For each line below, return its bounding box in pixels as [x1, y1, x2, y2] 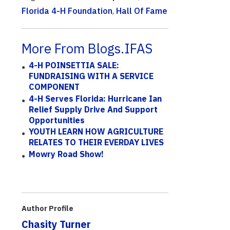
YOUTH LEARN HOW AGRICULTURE [29, 126, 164, 137]
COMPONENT [29, 82, 80, 92]
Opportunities [29, 114, 85, 125]
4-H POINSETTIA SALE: [29, 60, 120, 71]
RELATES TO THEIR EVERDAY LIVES [29, 137, 164, 148]
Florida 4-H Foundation [22, 6, 112, 16]
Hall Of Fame [116, 6, 167, 16]
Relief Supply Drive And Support [29, 104, 158, 114]
